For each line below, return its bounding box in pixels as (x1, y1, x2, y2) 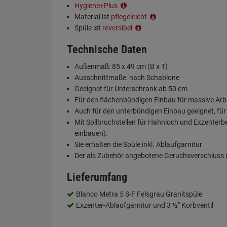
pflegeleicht (111, 13, 148, 21)
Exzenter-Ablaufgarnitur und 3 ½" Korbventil (76, 201, 213, 209)
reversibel (102, 24, 134, 32)
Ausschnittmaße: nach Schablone (74, 73, 179, 82)
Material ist (74, 13, 111, 21)
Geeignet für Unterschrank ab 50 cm (74, 85, 187, 93)
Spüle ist (74, 24, 102, 32)
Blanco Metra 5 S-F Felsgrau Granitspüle (76, 190, 202, 198)
